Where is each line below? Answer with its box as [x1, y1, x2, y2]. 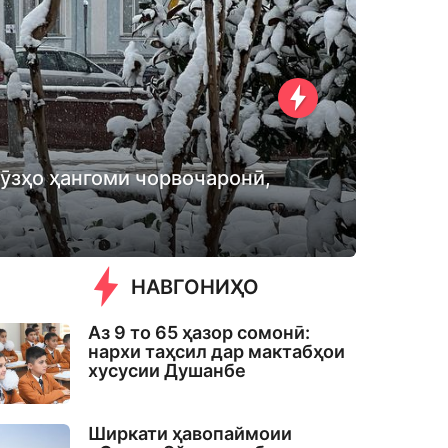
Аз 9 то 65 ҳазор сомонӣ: [88, 322, 311, 344]
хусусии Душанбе [88, 360, 247, 382]
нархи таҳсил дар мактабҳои [88, 341, 346, 363]
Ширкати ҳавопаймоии [88, 423, 293, 445]
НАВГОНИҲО [131, 275, 260, 300]
